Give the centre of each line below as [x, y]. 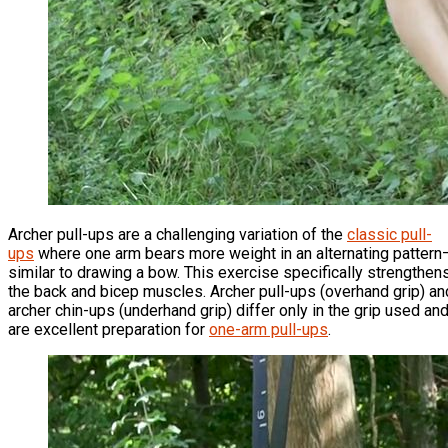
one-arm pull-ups [268, 329]
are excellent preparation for [108, 329]
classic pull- [389, 234]
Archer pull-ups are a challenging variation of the [177, 234]
